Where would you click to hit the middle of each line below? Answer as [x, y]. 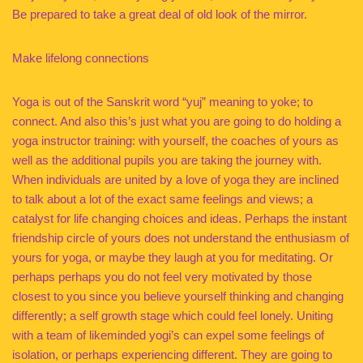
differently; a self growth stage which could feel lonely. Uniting [173, 316]
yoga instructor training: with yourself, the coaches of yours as [175, 141]
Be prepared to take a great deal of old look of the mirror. [160, 14]
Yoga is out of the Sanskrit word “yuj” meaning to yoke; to [162, 102]
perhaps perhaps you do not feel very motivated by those [162, 277]
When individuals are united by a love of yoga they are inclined [175, 179]
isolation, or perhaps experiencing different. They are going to [172, 354]
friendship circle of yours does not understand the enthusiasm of [181, 238]
